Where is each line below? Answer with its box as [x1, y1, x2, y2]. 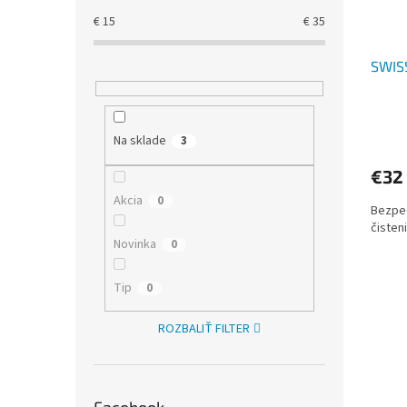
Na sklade [113, 132, 166, 151]
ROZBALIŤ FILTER [158, 320, 251, 339]
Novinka [113, 234, 156, 253]
